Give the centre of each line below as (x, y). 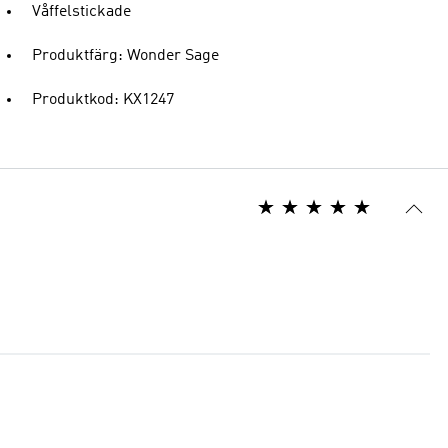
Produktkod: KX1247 (103, 100)
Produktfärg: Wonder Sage (125, 56)
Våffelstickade (81, 12)
